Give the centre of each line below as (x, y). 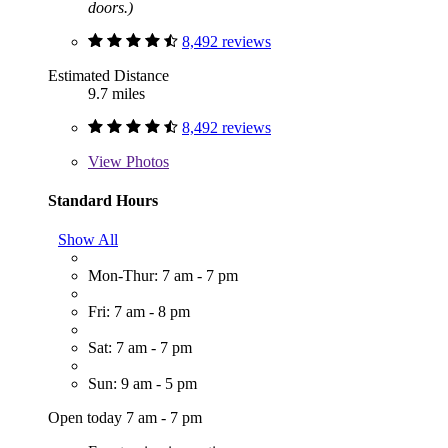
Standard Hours (103, 200)
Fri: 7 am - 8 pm (139, 312)
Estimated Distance (108, 75)
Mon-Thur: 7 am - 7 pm (163, 276)
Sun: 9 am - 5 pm (142, 384)
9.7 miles (116, 93)
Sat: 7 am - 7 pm (140, 348)
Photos (145, 161)
